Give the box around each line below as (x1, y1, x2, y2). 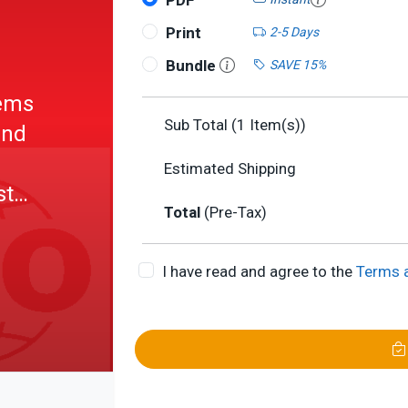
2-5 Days (269, 24, 319, 39)
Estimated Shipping (164, 159, 296, 178)
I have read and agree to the (161, 262, 356, 280)
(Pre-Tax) (204, 203, 267, 221)
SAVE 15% (269, 56, 326, 72)
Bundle (165, 56, 219, 75)
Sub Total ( (164, 116, 237, 134)
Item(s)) (246, 116, 306, 134)
